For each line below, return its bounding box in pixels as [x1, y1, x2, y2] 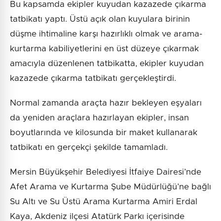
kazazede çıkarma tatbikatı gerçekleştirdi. [10, 74, 176, 83]
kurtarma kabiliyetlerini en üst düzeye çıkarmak [10, 44, 199, 53]
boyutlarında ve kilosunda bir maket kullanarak [10, 128, 197, 137]
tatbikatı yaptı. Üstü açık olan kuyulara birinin [10, 15, 190, 24]
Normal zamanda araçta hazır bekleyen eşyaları [10, 99, 202, 108]
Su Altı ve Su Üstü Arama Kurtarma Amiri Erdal [10, 197, 197, 206]
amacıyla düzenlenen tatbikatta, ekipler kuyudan [10, 59, 204, 68]
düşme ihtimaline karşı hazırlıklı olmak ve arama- [10, 30, 202, 38]
